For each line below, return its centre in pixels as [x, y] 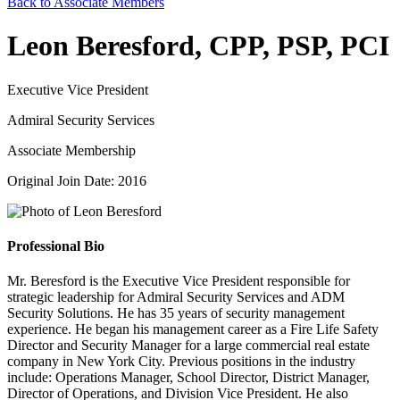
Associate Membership [71, 150]
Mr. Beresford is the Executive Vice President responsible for [179, 281]
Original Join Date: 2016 [77, 180]
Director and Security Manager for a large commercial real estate [188, 346]
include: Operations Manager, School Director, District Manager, [188, 378]
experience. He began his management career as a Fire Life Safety [193, 329]
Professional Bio [56, 246]
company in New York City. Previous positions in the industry [181, 362]
